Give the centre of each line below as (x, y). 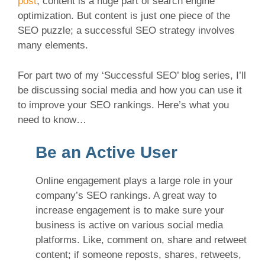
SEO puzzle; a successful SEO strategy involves (126, 31)
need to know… (52, 119)
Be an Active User (106, 153)
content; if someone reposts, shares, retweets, (138, 255)
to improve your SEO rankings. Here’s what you (123, 105)
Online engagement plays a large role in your (134, 181)
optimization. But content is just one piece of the (124, 16)
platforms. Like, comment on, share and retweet (141, 240)
